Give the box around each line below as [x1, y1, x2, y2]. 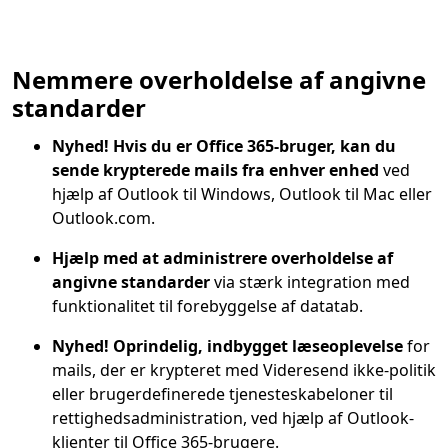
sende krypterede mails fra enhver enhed [52, 159, 379, 181]
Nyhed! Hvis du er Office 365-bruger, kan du [52, 135, 396, 157]
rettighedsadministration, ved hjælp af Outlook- [52, 407, 414, 429]
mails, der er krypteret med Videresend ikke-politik [52, 359, 436, 381]
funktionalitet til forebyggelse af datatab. [52, 295, 363, 317]
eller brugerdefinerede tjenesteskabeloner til [52, 383, 393, 405]
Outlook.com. [52, 207, 155, 229]
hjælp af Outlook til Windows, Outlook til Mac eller [52, 183, 432, 205]
